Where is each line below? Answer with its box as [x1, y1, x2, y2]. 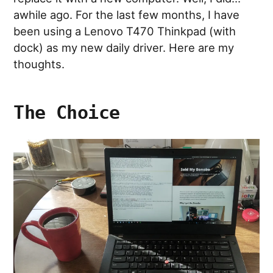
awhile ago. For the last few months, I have [13, 7, 240, 21]
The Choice [13, 101, 120, 123]
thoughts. [13, 57, 65, 71]
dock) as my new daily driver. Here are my [13, 40, 235, 54]
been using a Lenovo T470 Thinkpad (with [13, 24, 236, 38]
